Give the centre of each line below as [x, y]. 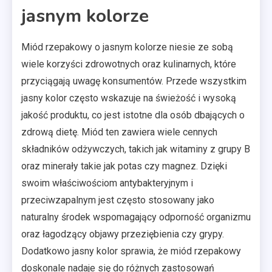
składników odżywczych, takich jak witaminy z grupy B [136, 149]
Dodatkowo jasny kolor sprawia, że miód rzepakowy [131, 251]
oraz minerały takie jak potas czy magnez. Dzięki [124, 166]
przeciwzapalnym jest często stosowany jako [118, 200]
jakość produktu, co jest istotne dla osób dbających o [133, 115]
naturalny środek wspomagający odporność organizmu [136, 217]
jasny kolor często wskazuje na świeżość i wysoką [129, 98]
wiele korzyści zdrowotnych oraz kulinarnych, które [129, 64]
